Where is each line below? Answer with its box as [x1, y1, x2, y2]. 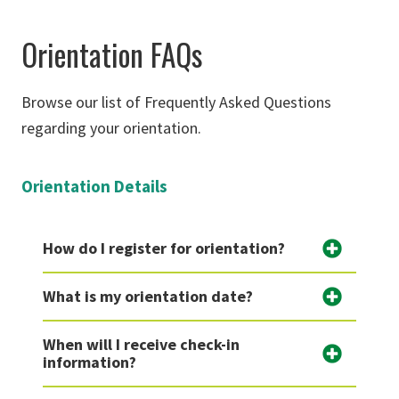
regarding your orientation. [21, 118, 201, 139]
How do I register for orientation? [43, 238, 285, 259]
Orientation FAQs [21, 32, 202, 77]
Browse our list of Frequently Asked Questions [21, 92, 331, 113]
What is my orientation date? [43, 286, 253, 307]
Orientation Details [21, 175, 167, 198]
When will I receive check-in [43, 334, 240, 355]
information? [43, 352, 136, 373]
